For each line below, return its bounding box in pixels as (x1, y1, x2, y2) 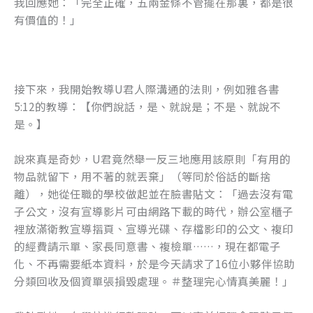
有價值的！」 (14, 11, 81, 27)
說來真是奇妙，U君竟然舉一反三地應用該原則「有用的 (14, 151, 291, 166)
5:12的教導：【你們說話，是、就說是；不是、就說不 (14, 99, 281, 115)
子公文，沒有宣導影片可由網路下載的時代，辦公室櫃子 (14, 203, 293, 219)
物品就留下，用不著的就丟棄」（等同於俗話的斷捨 (14, 168, 271, 184)
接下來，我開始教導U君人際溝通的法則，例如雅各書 (14, 81, 279, 97)
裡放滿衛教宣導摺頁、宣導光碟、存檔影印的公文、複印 (14, 221, 293, 236)
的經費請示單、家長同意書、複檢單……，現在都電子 (14, 238, 281, 254)
